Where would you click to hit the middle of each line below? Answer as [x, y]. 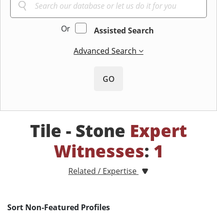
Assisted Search [124, 31]
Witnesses [99, 151]
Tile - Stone [80, 131]
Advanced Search [106, 51]
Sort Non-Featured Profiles [59, 208]
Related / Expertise [103, 171]
